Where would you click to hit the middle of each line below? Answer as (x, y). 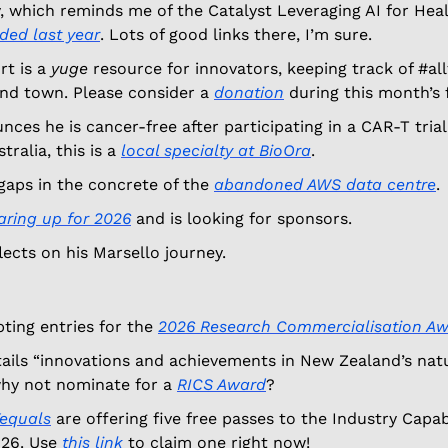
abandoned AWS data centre (325, 184)
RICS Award (221, 384)
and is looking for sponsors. (241, 218)
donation (249, 92)
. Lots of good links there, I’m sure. (238, 34)
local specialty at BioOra (216, 150)
